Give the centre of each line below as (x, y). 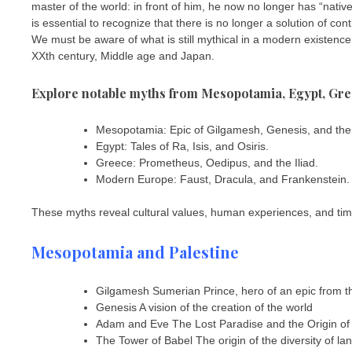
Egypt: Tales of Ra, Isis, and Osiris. (182, 147)
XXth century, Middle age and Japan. (123, 55)
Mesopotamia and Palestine (135, 251)
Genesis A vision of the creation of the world (204, 308)
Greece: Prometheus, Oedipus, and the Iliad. (207, 163)
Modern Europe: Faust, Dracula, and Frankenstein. (223, 180)
